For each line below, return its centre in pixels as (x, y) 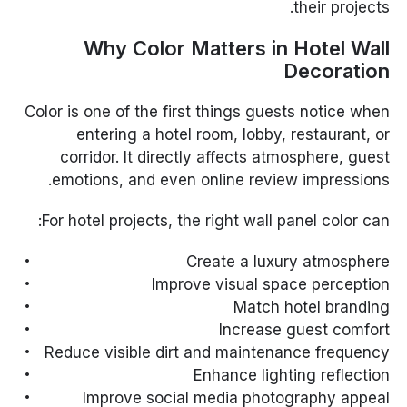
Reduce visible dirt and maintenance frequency (217, 352)
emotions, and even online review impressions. (220, 180)
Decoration (336, 71)
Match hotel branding (311, 307)
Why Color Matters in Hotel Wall (236, 48)
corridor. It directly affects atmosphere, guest (224, 157)
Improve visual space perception (270, 284)
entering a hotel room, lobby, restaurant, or (233, 134)
